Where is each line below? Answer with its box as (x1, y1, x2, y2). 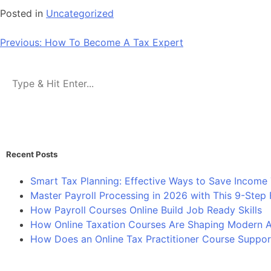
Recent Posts (6, 149, 57, 160)
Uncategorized (46, 7, 114, 19)
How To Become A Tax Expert (45, 36, 183, 48)
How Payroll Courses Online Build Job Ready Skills (30, 204, 262, 217)
